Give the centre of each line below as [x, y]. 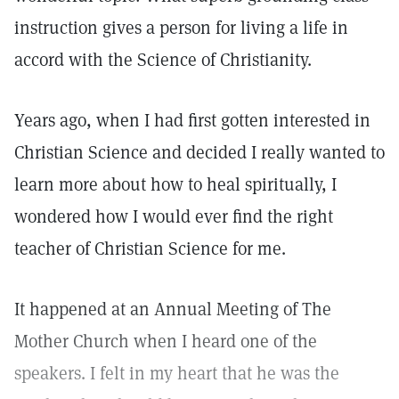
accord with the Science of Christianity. [163, 60]
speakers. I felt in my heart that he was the [177, 373]
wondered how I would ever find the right [174, 216]
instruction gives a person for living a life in [181, 28]
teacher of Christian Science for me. [150, 248]
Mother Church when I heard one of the [166, 341]
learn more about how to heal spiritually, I [175, 184]
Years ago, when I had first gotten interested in [192, 120]
